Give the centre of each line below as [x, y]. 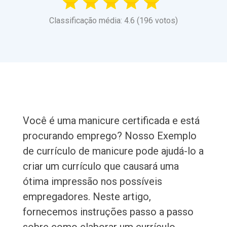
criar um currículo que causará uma [101, 166]
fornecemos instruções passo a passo [108, 212]
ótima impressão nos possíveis [92, 182]
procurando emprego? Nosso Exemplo [109, 136]
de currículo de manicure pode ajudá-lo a [113, 151]
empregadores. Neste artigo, [87, 197]
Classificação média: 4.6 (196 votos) [113, 21]
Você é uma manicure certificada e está [111, 121]
